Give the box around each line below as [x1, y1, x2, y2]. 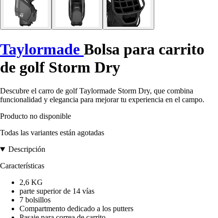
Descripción [8, 145, 45, 154]
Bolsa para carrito [84, 40, 204, 58]
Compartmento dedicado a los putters [19, 204, 133, 213]
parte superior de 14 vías [19, 187, 94, 196]
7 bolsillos [19, 196, 51, 204]
